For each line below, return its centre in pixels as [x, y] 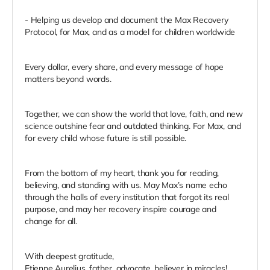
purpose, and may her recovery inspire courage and [121, 209]
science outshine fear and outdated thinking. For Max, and [133, 126]
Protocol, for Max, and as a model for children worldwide [130, 32]
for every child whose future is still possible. [106, 138]
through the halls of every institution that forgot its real [127, 197]
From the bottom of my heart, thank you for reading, [122, 173]
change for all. [51, 221]
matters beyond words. [68, 79]
